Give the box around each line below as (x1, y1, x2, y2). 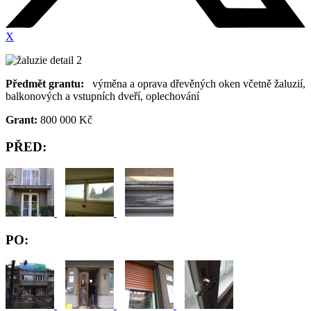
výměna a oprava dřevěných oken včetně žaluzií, (84, 78, 305, 90)
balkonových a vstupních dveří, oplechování (6, 90, 202, 103)
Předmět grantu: (6, 78, 84, 90)
